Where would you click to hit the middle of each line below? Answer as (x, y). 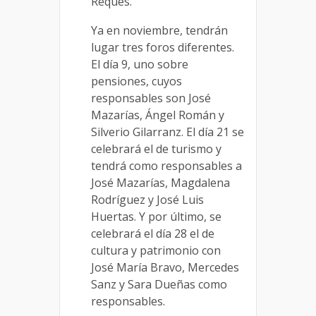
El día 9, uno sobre (140, 65)
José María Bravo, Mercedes (165, 268)
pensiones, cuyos (136, 81)
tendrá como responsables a (166, 166)
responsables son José (151, 98)
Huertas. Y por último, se (156, 217)
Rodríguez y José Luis (147, 200)
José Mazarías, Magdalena (160, 183)
